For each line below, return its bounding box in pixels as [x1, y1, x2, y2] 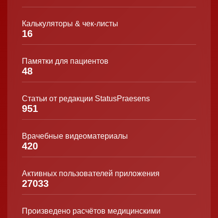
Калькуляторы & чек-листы [22, 19, 118, 28]
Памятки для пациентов [22, 56, 109, 65]
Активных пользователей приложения [22, 169, 160, 178]
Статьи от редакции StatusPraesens [22, 94, 150, 103]
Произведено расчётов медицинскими [22, 206, 161, 215]
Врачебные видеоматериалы [22, 131, 128, 140]
